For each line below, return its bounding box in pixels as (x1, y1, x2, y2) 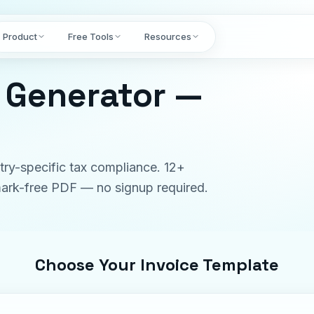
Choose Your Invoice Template (35, 254, 279, 275)
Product (2, 30, 37, 42)
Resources (144, 30, 191, 42)
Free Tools (67, 30, 114, 42)
